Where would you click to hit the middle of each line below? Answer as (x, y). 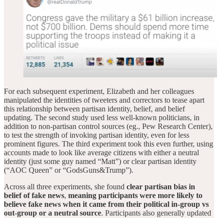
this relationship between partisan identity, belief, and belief (94, 109)
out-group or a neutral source (53, 213)
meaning (82, 195)
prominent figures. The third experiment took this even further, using (109, 144)
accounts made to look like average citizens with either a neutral (101, 152)
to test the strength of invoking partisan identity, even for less (97, 135)
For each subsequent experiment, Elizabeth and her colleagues (99, 91)
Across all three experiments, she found (65, 186)
